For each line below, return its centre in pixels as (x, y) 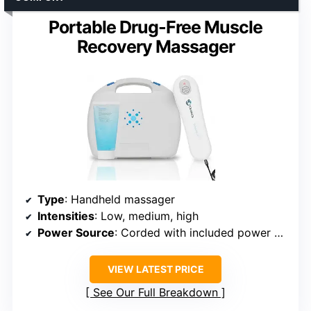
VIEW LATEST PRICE (155, 269)
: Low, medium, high (146, 216)
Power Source (76, 232)
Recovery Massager (155, 47)
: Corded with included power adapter (194, 232)
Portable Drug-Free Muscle (155, 27)
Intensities (66, 216)
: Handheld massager (120, 199)
